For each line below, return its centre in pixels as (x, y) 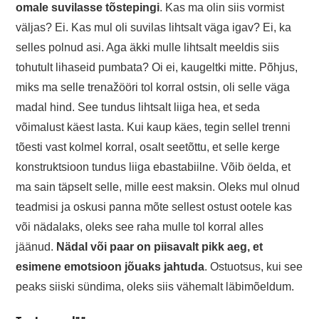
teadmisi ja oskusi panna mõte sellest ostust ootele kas (154, 207)
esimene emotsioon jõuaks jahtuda (110, 267)
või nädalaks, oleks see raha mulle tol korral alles (140, 227)
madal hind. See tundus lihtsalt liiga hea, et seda (138, 108)
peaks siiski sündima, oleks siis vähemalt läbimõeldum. (155, 287)
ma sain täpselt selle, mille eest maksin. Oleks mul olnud (158, 187)
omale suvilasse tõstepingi (88, 8)
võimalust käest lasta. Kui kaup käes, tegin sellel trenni (153, 127)
